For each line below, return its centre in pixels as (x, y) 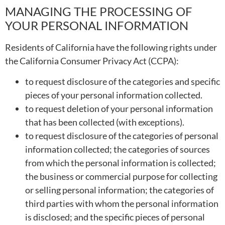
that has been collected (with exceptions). (105, 122)
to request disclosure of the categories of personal (122, 136)
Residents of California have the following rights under (111, 47)
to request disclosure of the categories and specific (123, 82)
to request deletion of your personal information (119, 109)
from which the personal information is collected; (121, 163)
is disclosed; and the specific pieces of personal (115, 217)
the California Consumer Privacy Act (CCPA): (92, 61)
